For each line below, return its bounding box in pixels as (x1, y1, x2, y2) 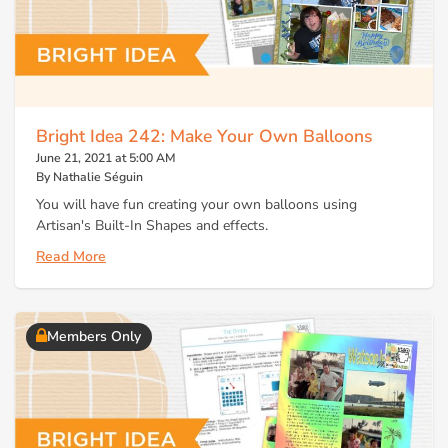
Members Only (47, 327, 141, 347)
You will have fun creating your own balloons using (36, 194, 357, 214)
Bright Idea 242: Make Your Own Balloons (36, 124, 372, 149)
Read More (36, 247, 106, 267)
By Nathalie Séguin (36, 169, 143, 186)
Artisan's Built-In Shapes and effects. (36, 215, 268, 235)
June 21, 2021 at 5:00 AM (36, 150, 176, 167)
